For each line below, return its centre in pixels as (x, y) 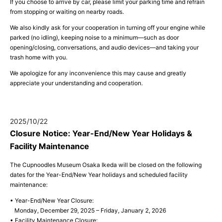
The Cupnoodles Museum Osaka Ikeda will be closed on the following (106, 165)
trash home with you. (39, 57)
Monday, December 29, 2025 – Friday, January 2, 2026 (88, 210)
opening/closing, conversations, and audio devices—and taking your (104, 47)
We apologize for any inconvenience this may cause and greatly (98, 73)
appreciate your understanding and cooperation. (76, 83)
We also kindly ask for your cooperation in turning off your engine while (108, 27)
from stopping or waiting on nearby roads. (67, 11)
